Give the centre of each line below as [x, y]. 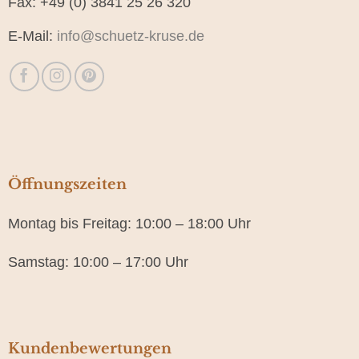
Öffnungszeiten [67, 185]
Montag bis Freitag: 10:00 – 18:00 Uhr [129, 223]
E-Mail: [32, 36]
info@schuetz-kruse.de [130, 36]
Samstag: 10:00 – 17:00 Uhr [98, 262]
